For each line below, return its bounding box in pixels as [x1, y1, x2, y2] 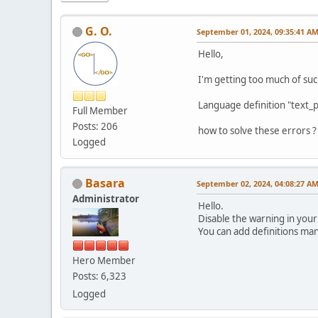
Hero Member [72, 253, 136, 267]
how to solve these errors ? [198, 124, 317, 137]
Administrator [72, 192, 139, 205]
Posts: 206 [72, 119, 118, 133]
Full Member [72, 104, 128, 117]
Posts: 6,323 [72, 269, 126, 283]
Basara [85, 175, 125, 191]
